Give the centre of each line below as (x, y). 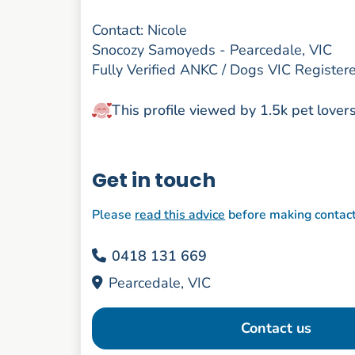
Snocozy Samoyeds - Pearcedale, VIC (212, 50)
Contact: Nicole (140, 31)
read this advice (180, 214)
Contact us (277, 328)
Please (114, 214)
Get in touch (154, 181)
